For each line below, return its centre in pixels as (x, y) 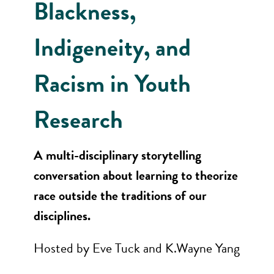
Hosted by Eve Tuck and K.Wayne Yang (137, 248)
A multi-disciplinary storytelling (117, 155)
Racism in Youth (112, 83)
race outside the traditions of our (120, 195)
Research (78, 120)
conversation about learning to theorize (136, 175)
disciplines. (62, 216)
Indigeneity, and (112, 47)
